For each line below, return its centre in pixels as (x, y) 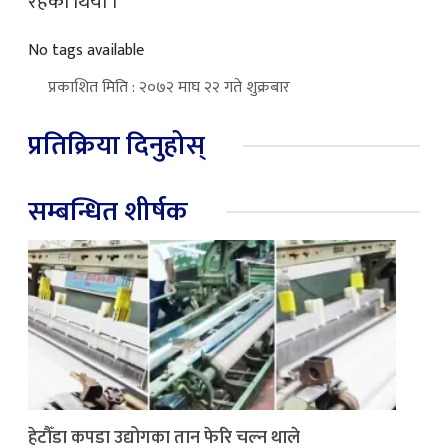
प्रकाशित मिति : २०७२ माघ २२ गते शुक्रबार (169, 87)
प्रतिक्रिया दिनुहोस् (116, 145)
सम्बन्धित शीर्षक (108, 211)
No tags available (86, 50)
